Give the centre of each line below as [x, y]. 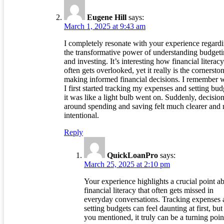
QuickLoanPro [132, 155]
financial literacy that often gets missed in [149, 190]
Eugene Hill [107, 17]
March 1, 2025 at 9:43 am [105, 26]
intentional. [81, 115]
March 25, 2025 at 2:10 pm [127, 164]
